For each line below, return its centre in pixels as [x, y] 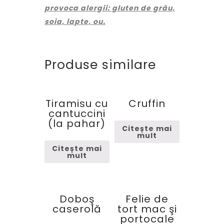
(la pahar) [77, 123]
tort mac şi [147, 209]
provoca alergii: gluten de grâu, [110, 8]
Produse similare [100, 65]
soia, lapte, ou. [75, 21]
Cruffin [147, 103]
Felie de [147, 199]
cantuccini [77, 113]
